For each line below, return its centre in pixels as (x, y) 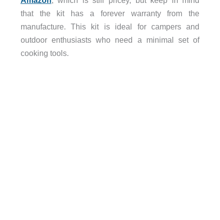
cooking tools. (44, 53)
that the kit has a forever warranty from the (110, 13)
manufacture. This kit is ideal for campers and (110, 26)
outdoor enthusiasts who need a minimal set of (110, 40)
